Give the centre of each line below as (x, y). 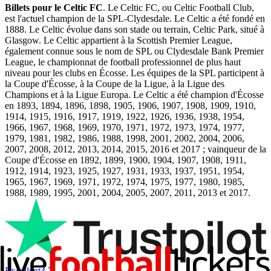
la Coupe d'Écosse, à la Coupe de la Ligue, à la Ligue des (115, 83)
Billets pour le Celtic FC (54, 7)
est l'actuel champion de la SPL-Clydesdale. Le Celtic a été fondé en (135, 18)
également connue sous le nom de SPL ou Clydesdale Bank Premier (134, 51)
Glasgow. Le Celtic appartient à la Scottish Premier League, (119, 40)
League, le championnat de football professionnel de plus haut (123, 62)
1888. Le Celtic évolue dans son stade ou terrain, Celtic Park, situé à (135, 29)
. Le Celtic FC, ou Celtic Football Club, (178, 7)
